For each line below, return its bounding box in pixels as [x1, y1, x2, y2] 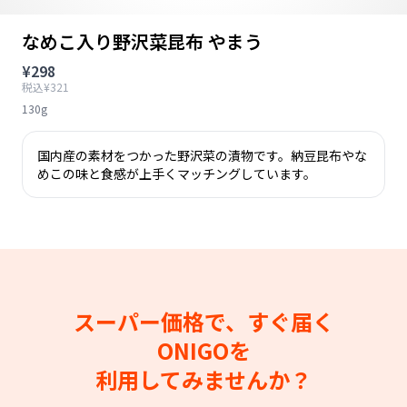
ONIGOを [156, 334, 251, 366]
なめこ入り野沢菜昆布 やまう [22, 28, 263, 55]
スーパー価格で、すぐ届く [73, 305, 334, 337]
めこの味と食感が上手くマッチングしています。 [37, 164, 316, 183]
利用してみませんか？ [95, 363, 312, 395]
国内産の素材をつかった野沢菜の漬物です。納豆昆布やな [37, 146, 367, 164]
